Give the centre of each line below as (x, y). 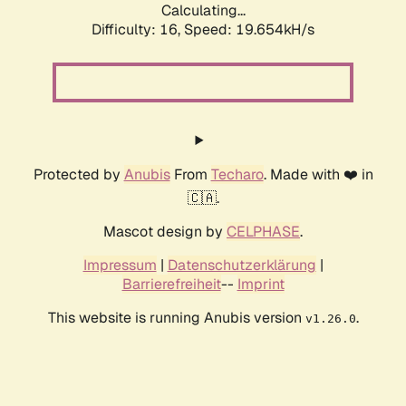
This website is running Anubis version (176, 318)
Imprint (261, 285)
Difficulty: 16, (138, 30)
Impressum (120, 266)
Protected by (78, 175)
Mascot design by (165, 232)
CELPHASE (263, 232)
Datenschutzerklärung (242, 266)
